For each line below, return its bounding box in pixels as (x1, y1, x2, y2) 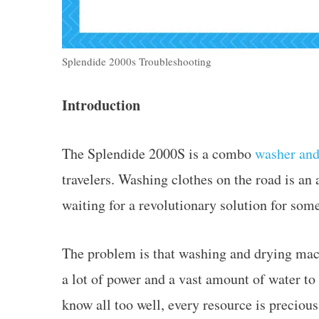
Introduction (62, 94, 140, 115)
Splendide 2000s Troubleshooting (62, 53, 211, 68)
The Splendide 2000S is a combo (62, 143, 255, 163)
